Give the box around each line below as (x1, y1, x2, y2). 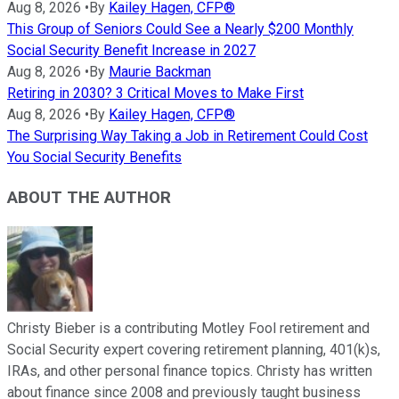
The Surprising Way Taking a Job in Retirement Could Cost (7, 126, 368, 144)
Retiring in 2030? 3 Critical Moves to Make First (7, 84, 304, 102)
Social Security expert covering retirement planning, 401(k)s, (7, 341, 380, 359)
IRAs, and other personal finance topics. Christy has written (7, 362, 372, 380)
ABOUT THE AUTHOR (7, 187, 171, 208)
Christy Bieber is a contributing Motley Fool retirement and (7, 320, 370, 338)
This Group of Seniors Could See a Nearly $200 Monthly (7, 20, 354, 37)
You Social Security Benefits (7, 148, 182, 166)
